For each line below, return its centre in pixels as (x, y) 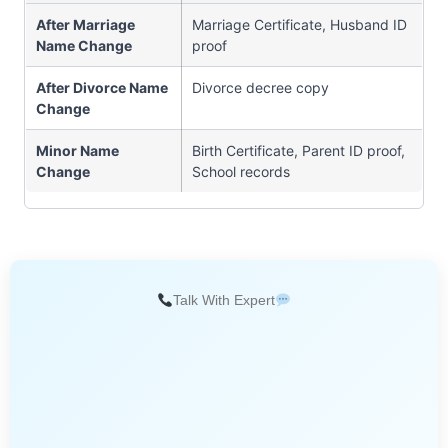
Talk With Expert (224, 300)
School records (241, 172)
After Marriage (85, 25)
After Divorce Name (102, 88)
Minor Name (77, 151)
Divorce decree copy (260, 88)
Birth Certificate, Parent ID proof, (298, 151)
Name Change (84, 46)
